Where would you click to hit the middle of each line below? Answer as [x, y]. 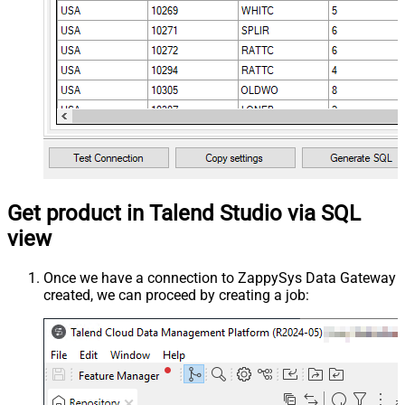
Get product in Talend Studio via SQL [184, 213]
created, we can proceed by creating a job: [176, 295]
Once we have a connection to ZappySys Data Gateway [220, 278]
